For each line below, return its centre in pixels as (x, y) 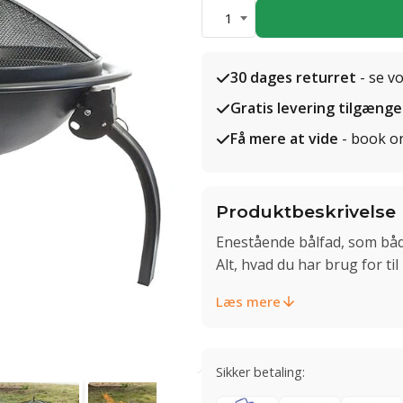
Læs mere (248, 301)
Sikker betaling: (260, 372)
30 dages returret (293, 77)
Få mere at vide (284, 139)
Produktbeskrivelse (306, 211)
